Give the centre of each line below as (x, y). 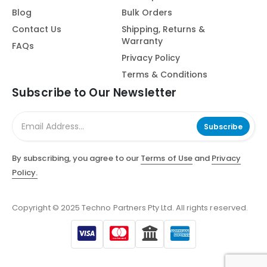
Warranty (142, 41)
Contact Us (37, 30)
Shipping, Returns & (163, 30)
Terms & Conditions (164, 75)
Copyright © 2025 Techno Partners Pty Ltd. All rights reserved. (130, 207)
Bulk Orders (147, 13)
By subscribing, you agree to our (77, 158)
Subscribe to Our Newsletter (94, 93)
